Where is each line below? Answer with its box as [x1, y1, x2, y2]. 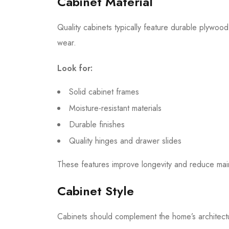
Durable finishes [69, 118, 125, 130]
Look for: [57, 62, 93, 74]
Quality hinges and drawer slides [69, 134, 181, 147]
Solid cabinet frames [69, 85, 139, 98]
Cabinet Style [57, 181, 134, 200]
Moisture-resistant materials [69, 102, 162, 114]
